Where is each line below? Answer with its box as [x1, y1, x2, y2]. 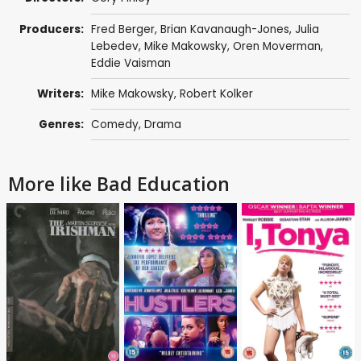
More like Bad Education [8, 171, 230, 197]
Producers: [19, 21, 85, 37]
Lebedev [90, 38, 139, 54]
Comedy [90, 117, 139, 133]
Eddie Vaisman [90, 55, 171, 71]
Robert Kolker [179, 86, 253, 102]
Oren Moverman [232, 38, 321, 54]
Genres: [39, 117, 85, 133]
